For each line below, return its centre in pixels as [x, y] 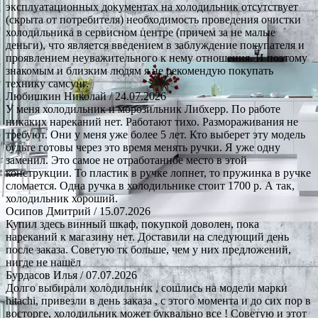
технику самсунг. [47, 83]
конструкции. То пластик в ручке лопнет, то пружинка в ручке [158, 172]
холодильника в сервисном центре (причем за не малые [141, 32]
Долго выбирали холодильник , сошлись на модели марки [147, 287]
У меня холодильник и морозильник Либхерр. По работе [143, 109]
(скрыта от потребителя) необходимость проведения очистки [153, 19]
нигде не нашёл [43, 262]
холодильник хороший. [62, 198]
